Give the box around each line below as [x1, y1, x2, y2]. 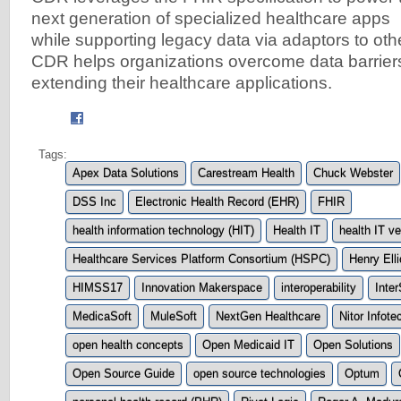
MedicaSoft [73, 310, 132, 324]
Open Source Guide [73, 367, 175, 381]
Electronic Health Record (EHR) [135, 195, 299, 209]
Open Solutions [313, 338, 393, 353]
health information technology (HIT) [73, 224, 254, 238]
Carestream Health [198, 166, 294, 181]
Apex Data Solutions [73, 166, 179, 181]
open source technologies [193, 367, 326, 381]
